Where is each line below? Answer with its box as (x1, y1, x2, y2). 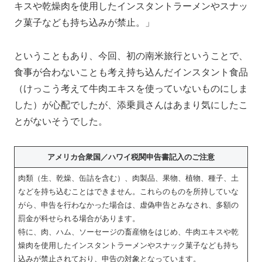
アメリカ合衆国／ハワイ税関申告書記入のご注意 (47, 153, 215, 162)
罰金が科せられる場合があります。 (18, 214, 140, 223)
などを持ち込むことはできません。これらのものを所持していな (18, 187, 239, 196)
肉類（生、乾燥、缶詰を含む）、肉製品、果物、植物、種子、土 (18, 174, 239, 183)
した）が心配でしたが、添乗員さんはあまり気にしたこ (14, 99, 248, 110)
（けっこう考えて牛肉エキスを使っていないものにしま (14, 83, 248, 94)
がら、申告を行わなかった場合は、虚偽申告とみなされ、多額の (18, 201, 239, 210)
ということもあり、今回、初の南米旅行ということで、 (14, 50, 248, 61)
